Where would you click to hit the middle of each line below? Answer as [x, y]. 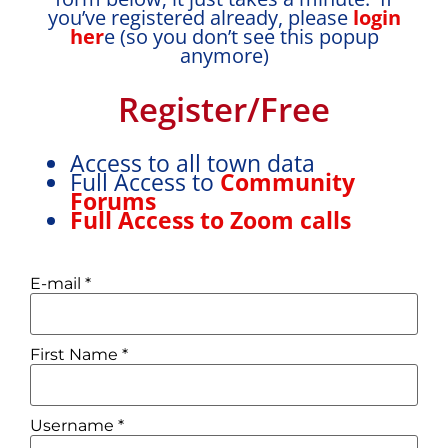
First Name [76, 354]
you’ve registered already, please [200, 17]
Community [287, 182]
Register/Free [224, 109]
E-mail [57, 283]
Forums [116, 201]
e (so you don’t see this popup [241, 36]
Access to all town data [192, 163]
